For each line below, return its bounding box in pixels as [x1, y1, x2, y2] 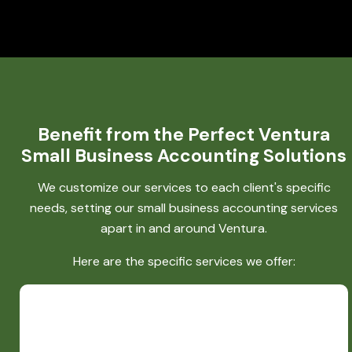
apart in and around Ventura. [101, 220, 267, 237]
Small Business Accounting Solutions [21, 144, 346, 168]
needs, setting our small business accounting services [30, 200, 338, 217]
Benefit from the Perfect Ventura [38, 123, 330, 147]
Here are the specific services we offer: [72, 253, 295, 270]
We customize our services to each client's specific [37, 179, 331, 196]
